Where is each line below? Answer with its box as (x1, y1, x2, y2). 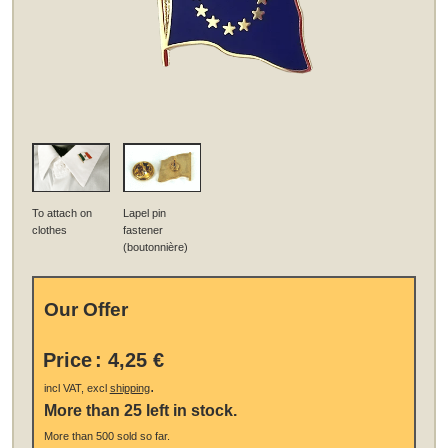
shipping (109, 381, 150, 394)
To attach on (32, 207, 93, 220)
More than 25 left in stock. (43, 401, 237, 419)
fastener (123, 224, 164, 237)
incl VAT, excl (43, 381, 110, 394)
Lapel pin (123, 207, 167, 220)
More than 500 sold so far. (43, 429, 170, 442)
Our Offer (43, 298, 128, 320)
